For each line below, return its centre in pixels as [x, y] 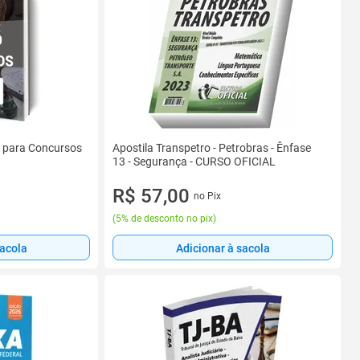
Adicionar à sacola [223, 248]
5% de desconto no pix [164, 219]
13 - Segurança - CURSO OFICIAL [194, 162]
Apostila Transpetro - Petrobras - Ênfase [212, 148]
